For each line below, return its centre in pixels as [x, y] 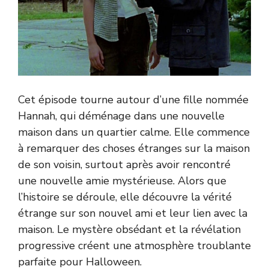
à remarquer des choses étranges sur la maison [134, 148]
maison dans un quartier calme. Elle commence [134, 132]
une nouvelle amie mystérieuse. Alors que [122, 180]
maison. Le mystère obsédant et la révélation [129, 229]
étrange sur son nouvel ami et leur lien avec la [133, 213]
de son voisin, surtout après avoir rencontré [124, 164]
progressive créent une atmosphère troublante [134, 245]
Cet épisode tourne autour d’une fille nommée [133, 99]
